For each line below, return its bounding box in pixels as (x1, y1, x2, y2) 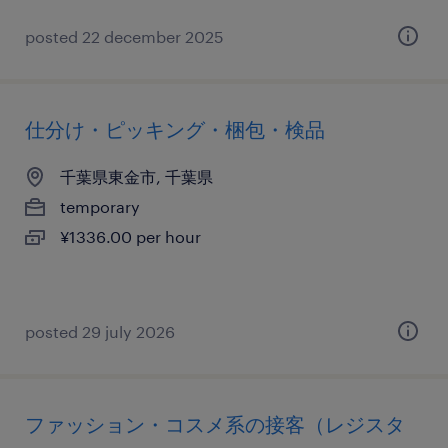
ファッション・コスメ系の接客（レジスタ (25, 412, 405, 436)
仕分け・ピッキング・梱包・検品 (25, 117, 325, 141)
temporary (60, 197, 140, 216)
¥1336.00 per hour (60, 227, 201, 246)
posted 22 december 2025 (25, 27, 224, 46)
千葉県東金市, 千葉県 (60, 167, 213, 186)
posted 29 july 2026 (25, 322, 175, 341)
